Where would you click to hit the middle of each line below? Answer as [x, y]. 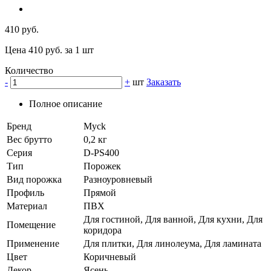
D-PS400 [101, 153]
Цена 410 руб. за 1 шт [49, 50]
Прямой [100, 193]
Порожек [102, 166]
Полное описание [66, 104]
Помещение [31, 225]
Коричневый [110, 257]
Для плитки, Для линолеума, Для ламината [172, 244]
